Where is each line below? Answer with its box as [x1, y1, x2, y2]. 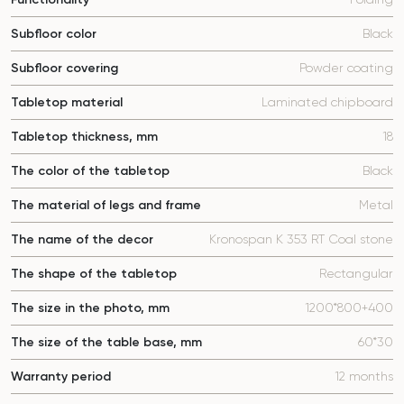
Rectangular [319, 266, 393, 281]
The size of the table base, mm [11, 335, 202, 351]
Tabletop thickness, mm [11, 129, 158, 145]
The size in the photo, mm [11, 300, 170, 317]
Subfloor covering [11, 60, 118, 77]
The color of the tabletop [11, 163, 170, 179]
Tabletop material [11, 95, 123, 111]
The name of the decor [11, 232, 153, 248]
